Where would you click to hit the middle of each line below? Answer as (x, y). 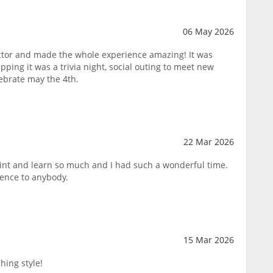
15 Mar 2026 (208, 240)
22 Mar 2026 (208, 142)
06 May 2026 (208, 32)
